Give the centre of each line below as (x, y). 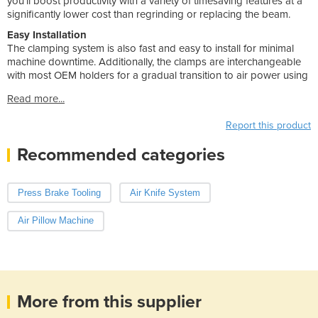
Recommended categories (121, 154)
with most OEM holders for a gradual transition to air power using (158, 75)
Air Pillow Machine (56, 221)
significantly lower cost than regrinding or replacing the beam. (149, 14)
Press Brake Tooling (59, 192)
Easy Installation (47, 34)
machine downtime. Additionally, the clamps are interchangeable (154, 61)
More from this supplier (109, 302)
